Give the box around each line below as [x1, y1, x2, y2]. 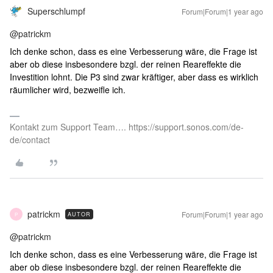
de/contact [10, 133, 50, 146]
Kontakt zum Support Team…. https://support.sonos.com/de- [10, 121, 244, 133]
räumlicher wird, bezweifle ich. [10, 83, 128, 96]
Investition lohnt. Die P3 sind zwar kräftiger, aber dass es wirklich [10, 71, 258, 83]
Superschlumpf [27, 5, 85, 18]
